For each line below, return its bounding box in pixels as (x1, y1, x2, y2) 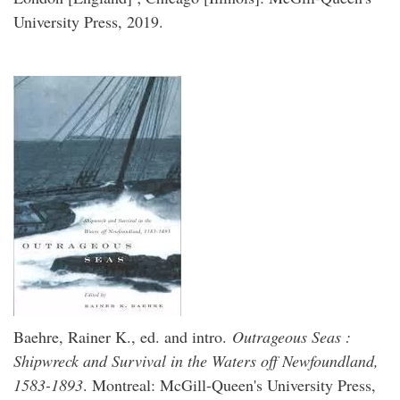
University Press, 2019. (13, 11, 163, 32)
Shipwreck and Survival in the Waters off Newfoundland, (13, 350, 379, 371)
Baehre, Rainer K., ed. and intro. (13, 326, 232, 347)
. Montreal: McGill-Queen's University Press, (83, 374, 376, 396)
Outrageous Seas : (232, 326, 351, 347)
